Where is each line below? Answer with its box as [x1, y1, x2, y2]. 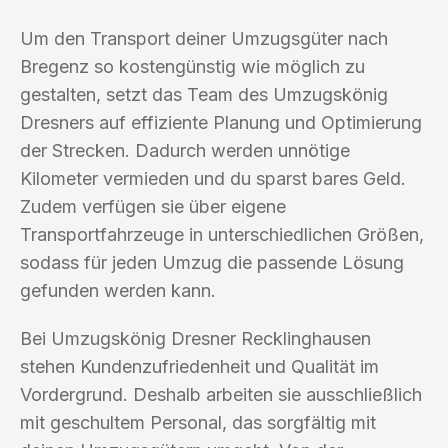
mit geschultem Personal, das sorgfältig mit [20, 411, 376, 433]
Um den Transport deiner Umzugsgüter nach [20, 27, 388, 49]
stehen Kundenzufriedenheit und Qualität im [20, 355, 379, 377]
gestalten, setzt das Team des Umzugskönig [20, 83, 388, 105]
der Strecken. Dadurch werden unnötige [20, 139, 350, 161]
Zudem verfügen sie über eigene [20, 195, 286, 217]
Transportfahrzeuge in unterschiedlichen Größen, [20, 223, 424, 245]
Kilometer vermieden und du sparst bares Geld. [20, 167, 406, 189]
